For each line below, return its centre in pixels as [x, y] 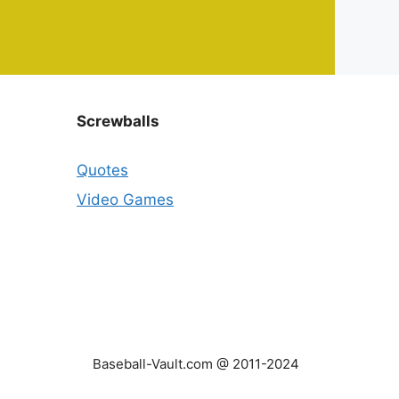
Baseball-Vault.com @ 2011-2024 [196, 363]
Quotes [102, 170]
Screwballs [118, 121]
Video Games [125, 200]
